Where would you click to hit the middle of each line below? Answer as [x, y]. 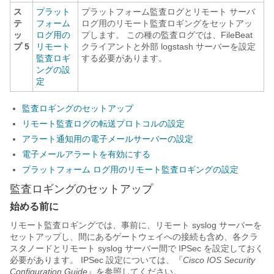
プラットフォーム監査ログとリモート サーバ [168, 12]
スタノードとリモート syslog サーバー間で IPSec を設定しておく [137, 248]
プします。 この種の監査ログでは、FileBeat [167, 35]
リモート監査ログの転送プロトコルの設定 [103, 124]
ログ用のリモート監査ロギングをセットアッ [167, 23]
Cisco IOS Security [219, 260]
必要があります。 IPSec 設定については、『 [96, 260]
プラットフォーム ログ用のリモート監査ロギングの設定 [130, 169]
